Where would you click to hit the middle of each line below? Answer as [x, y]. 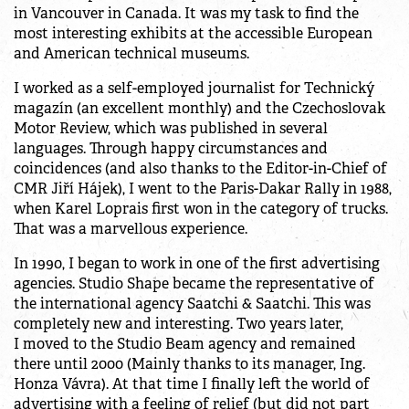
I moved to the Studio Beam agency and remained [185, 344]
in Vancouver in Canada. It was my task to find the [186, 14]
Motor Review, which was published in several [171, 129]
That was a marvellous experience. [131, 229]
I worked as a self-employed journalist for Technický [194, 89]
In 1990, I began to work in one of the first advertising [197, 264]
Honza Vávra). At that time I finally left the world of [192, 384]
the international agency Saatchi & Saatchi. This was [192, 304]
